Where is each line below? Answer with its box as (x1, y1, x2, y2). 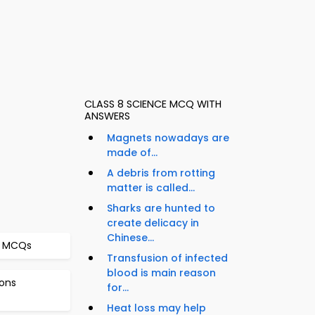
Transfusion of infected (107, 251, 228, 266)
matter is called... (107, 181, 195, 195)
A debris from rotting (107, 166, 215, 181)
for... (107, 281, 129, 295)
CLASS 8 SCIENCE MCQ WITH (84, 97, 221, 112)
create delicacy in (107, 216, 199, 231)
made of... (107, 146, 157, 160)
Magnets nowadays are (107, 131, 229, 146)
